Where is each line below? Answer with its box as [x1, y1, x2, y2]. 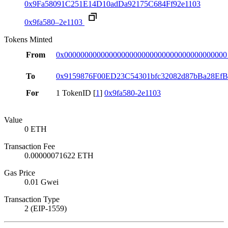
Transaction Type [4, 195, 60, 204]
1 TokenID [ [56, 89, 96, 98]
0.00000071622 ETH [24, 151, 94, 160]
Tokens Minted [4, 35, 52, 44]
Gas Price [4, 168, 35, 178]
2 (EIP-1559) [24, 204, 67, 213]
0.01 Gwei [24, 178, 59, 187]
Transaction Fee [4, 142, 55, 151]
